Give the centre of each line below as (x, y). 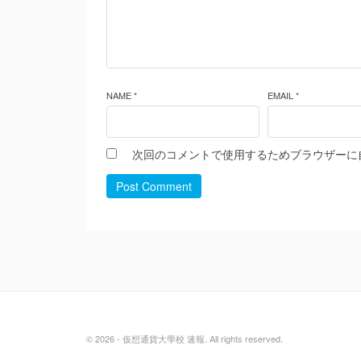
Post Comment (154, 186)
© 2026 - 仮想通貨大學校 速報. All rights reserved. (185, 338)
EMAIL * (283, 95)
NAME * (122, 95)
